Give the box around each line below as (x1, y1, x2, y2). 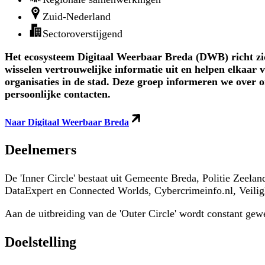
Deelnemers (5, 141, 76, 157)
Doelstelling (5, 234, 76, 250)
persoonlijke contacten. (5, 88, 111, 100)
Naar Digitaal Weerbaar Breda (5, 117, 129, 127)
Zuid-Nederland (43, 10, 111, 22)
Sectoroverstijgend (43, 27, 122, 40)
